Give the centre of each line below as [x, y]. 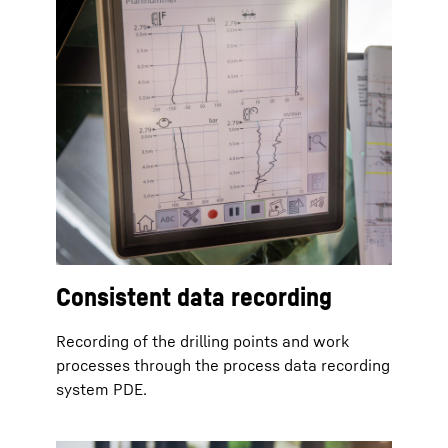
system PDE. [101, 389]
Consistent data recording [194, 297]
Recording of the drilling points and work [202, 341]
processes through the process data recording [223, 365]
